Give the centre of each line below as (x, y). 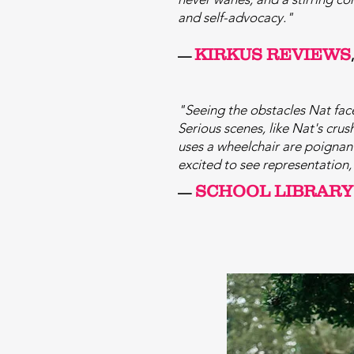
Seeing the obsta (234, 110)
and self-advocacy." (235, 17)
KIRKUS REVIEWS (273, 54)
